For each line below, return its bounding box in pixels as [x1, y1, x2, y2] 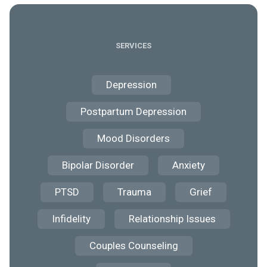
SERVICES [116, 41, 151, 50]
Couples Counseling [89, 240, 178, 252]
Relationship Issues [128, 213, 216, 225]
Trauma [117, 186, 151, 198]
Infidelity [51, 213, 91, 225]
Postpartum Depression [80, 105, 187, 117]
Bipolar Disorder [62, 159, 134, 171]
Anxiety [172, 159, 205, 171]
